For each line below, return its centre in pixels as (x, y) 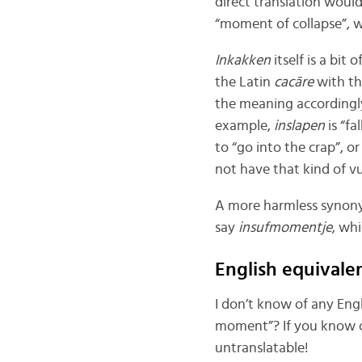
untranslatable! (261, 349)
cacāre (295, 82)
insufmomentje (285, 227)
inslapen (301, 126)
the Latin (244, 82)
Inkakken (244, 60)
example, (244, 126)
